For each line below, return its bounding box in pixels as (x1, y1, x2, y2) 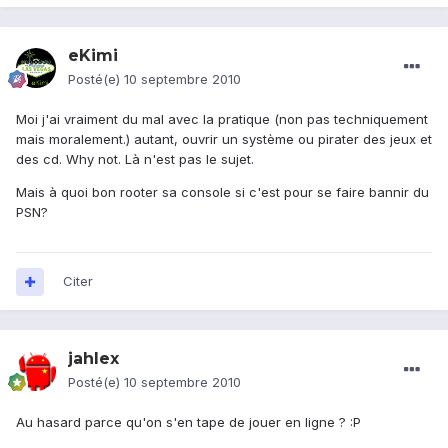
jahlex (68, 349, 119, 369)
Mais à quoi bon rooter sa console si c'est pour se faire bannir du (16, 184, 429, 201)
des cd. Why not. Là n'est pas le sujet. (16, 151, 254, 168)
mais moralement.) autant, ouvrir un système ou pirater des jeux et (16, 131, 432, 148)
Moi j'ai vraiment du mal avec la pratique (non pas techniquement (16, 111, 428, 128)
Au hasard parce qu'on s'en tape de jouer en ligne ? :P (16, 414, 361, 431)
